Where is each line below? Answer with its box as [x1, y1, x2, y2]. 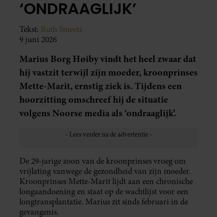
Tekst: [19, 23, 41, 35]
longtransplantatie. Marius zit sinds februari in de [19, 196, 188, 207]
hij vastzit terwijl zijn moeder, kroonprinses [19, 65, 198, 79]
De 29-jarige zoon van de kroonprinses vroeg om [19, 155, 186, 167]
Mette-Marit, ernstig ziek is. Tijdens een [19, 79, 182, 93]
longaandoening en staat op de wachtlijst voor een [19, 186, 188, 197]
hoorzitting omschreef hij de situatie [19, 93, 168, 106]
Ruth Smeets [41, 23, 82, 35]
